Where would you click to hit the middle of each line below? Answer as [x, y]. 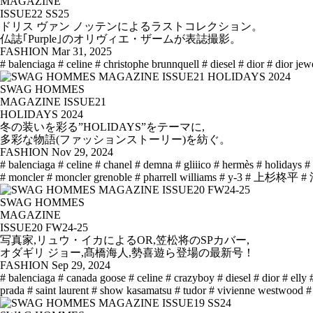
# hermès [234, 165]
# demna [154, 165]
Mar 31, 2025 [82, 52]
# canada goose [92, 278]
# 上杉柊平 [272, 177]
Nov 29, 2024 [82, 152]
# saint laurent [58, 291]
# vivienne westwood [256, 291]
